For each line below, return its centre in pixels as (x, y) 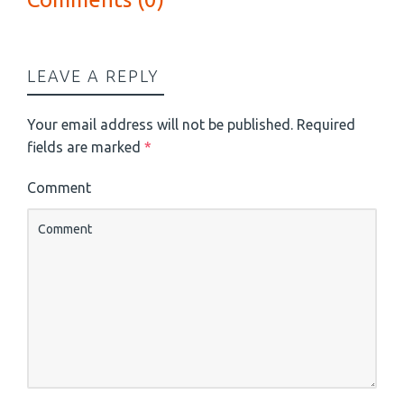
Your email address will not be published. (160, 125)
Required (324, 125)
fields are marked (86, 147)
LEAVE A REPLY (93, 76)
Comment (59, 188)
